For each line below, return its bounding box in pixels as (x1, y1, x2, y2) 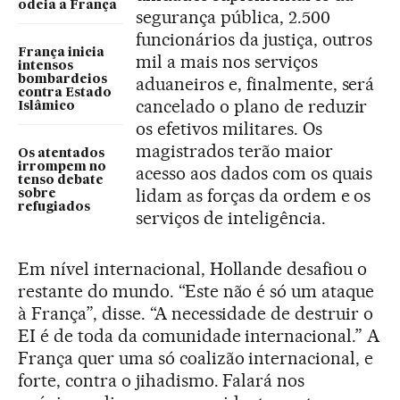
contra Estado (18, 87, 112, 99)
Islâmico (18, 100, 75, 112)
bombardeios (18, 73, 107, 86)
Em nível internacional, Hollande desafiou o (18, 258, 368, 279)
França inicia (18, 46, 104, 59)
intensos (18, 60, 73, 72)
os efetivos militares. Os (136, 118, 322, 139)
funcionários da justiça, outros (136, 29, 373, 50)
